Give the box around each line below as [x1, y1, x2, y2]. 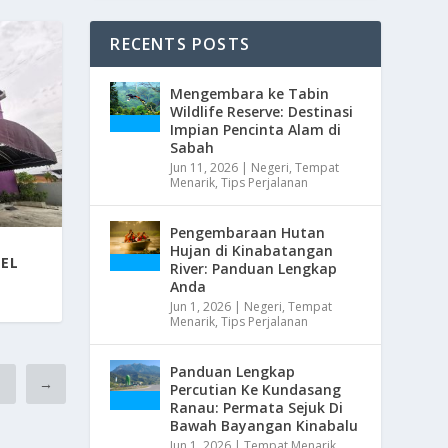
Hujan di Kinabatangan [170, 240, 334, 260]
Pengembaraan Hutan [170, 222, 326, 242]
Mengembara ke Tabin [170, 83, 330, 103]
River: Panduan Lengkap [170, 258, 338, 278]
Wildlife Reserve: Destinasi [170, 101, 354, 121]
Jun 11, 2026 [170, 158, 239, 176]
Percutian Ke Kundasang [170, 379, 342, 399]
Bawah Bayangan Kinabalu [170, 415, 359, 435]
